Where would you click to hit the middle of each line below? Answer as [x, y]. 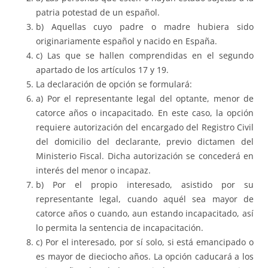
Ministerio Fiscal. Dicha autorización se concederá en [145, 156]
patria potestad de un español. [98, 13]
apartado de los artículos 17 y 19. [102, 70]
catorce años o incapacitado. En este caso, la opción [145, 113]
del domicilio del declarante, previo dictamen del [145, 142]
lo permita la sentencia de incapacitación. [120, 228]
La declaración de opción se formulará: [114, 84]
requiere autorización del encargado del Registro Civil [145, 127]
